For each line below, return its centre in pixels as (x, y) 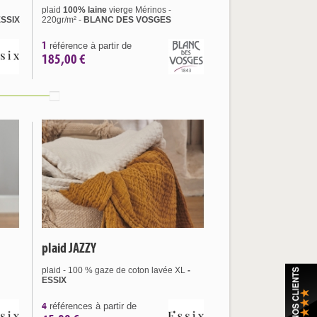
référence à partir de (89, 46)
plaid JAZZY (69, 248)
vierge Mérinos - (139, 10)
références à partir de (92, 306)
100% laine (85, 10)
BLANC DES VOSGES (127, 20)
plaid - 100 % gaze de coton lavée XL (114, 270)
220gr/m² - (63, 20)
